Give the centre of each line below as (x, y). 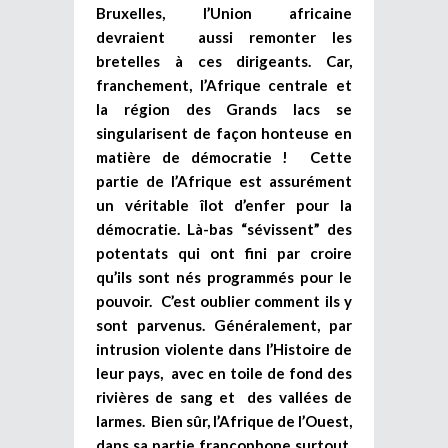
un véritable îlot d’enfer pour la (224, 204)
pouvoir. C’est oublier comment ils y (224, 300)
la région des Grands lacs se (224, 108)
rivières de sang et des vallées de (224, 396)
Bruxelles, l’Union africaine (224, 12)
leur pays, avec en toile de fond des (224, 372)
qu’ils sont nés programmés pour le (224, 276)
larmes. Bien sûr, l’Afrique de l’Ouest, (224, 420)
